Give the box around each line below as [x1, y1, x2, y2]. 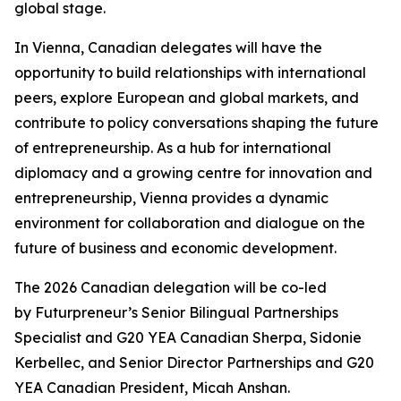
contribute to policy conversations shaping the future [14, 114, 379, 132]
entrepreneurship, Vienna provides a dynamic [14, 189, 328, 207]
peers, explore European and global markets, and [14, 89, 359, 107]
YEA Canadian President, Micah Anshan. [14, 379, 301, 397]
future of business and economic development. [14, 239, 344, 257]
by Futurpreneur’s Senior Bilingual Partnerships [14, 303, 338, 321]
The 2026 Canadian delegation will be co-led [14, 278, 327, 296]
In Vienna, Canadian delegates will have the [14, 38, 322, 56]
